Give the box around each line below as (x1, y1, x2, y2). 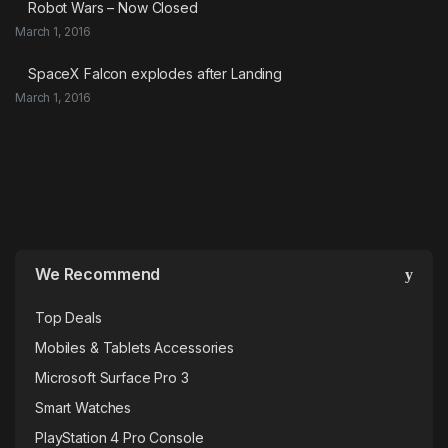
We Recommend (35, 263, 161, 284)
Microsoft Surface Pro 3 (35, 368, 189, 386)
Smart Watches (35, 398, 132, 416)
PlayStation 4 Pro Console (35, 428, 204, 446)
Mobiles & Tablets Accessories (35, 338, 234, 356)
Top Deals (35, 308, 102, 326)
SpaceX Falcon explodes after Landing (28, 64, 282, 82)
